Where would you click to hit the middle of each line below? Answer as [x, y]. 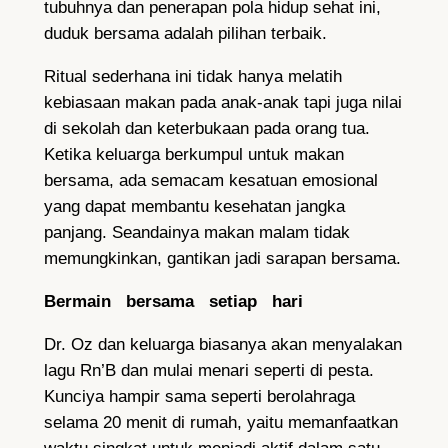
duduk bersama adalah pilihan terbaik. [185, 34]
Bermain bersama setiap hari [173, 302]
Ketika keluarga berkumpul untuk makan [193, 155]
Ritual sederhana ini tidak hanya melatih [192, 77]
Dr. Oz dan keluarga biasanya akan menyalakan [222, 344]
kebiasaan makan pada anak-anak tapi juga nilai [222, 103]
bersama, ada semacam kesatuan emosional [210, 181]
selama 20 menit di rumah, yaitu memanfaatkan [220, 422]
